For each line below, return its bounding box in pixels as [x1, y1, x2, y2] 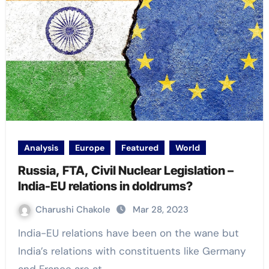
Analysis [23, 142, 58, 154]
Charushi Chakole [35, 204, 113, 216]
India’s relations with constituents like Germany [17, 244, 246, 258]
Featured [121, 142, 159, 154]
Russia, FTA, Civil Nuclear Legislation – [17, 163, 234, 178]
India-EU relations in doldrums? [17, 179, 193, 194]
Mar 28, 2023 [132, 204, 189, 216]
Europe [74, 142, 104, 154]
